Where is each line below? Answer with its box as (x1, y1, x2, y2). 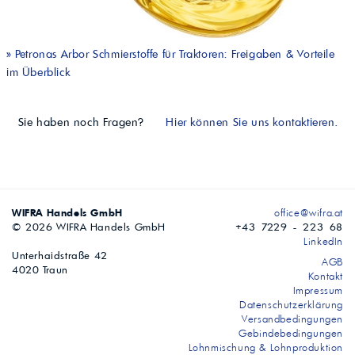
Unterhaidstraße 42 (12, 249, 108, 262)
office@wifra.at (274, 206, 343, 219)
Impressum (292, 284, 343, 297)
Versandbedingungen (242, 312, 343, 326)
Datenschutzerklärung (239, 298, 343, 311)
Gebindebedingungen (239, 326, 343, 340)
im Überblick (6, 65, 71, 80)
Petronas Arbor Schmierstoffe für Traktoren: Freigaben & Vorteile (15, 47, 335, 62)
